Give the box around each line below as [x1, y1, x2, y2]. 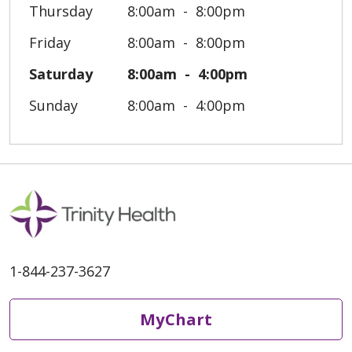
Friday [29, 32, 71, 52]
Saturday [29, 64, 93, 83]
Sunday [29, 95, 78, 115]
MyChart [140, 308, 212, 331]
